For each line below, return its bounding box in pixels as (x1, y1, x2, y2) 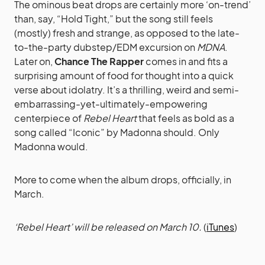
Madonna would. (14, 140, 88, 153)
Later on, (14, 54, 54, 67)
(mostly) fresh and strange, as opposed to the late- (14, 26, 240, 39)
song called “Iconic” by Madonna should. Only (14, 125, 219, 138)
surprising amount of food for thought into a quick (14, 69, 234, 82)
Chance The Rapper (54, 54, 144, 67)
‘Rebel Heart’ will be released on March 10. (14, 220, 202, 233)
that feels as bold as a (137, 111, 234, 124)
